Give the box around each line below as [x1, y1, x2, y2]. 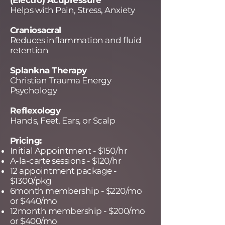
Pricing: [10, 136, 42, 146]
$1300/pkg [10, 176, 52, 186]
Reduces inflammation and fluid [10, 35, 142, 45]
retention [10, 45, 49, 55]
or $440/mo [10, 196, 57, 206]
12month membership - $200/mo [10, 206, 145, 216]
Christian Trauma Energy [10, 75, 111, 85]
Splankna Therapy [10, 65, 87, 75]
